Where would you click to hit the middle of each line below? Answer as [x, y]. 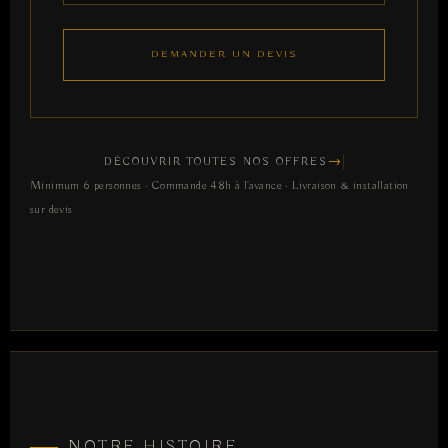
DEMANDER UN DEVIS [224, 55]
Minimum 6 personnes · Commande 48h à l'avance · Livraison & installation [219, 186]
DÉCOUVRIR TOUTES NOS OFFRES [216, 162]
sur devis [51, 210]
